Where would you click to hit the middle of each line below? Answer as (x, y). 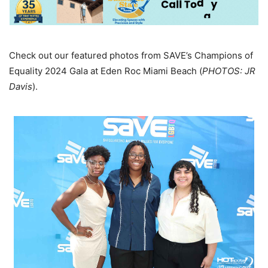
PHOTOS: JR (229, 71)
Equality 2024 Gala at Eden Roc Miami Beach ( (106, 71)
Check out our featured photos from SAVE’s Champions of (131, 55)
